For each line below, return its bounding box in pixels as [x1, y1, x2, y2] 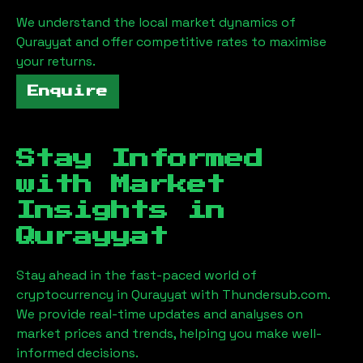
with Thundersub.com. [190, 286, 330, 303]
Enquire [28, 86, 108, 97]
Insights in [16, 201, 225, 220]
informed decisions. [16, 344, 139, 361]
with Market [16, 175, 225, 194]
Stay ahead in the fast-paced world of [16, 267, 257, 284]
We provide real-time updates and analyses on [16, 305, 303, 322]
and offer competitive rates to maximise [72, 33, 327, 50]
